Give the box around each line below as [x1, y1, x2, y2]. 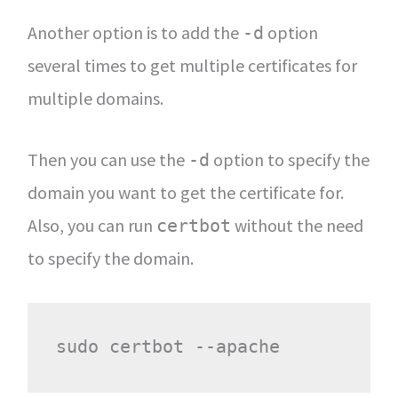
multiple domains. [27, 86, 163, 109]
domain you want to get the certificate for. [27, 180, 344, 203]
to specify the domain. [27, 246, 194, 269]
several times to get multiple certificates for [27, 53, 357, 76]
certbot [155, 214, 231, 236]
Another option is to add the [27, 20, 243, 44]
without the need [230, 213, 363, 236]
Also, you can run [27, 213, 156, 236]
